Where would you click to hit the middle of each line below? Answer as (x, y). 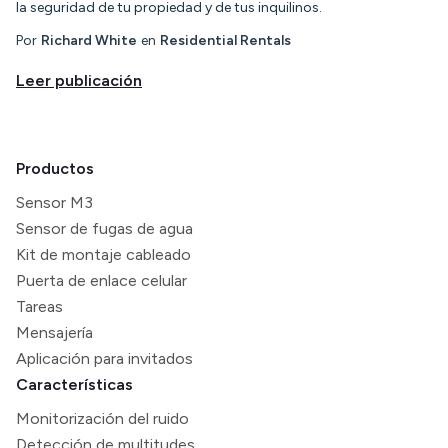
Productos (55, 169)
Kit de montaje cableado (103, 255)
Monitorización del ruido (102, 419)
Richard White (89, 41)
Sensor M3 (54, 203)
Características (74, 385)
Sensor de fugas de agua (104, 229)
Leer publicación (79, 81)
